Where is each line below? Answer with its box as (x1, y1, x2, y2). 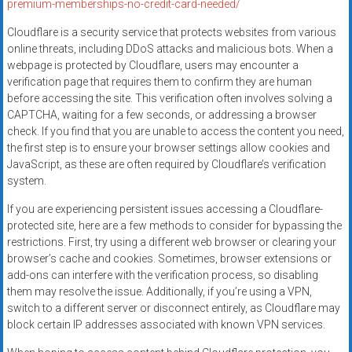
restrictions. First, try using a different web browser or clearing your (6, 235, 336, 248)
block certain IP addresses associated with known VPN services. (6, 317, 325, 331)
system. (6, 174, 46, 187)
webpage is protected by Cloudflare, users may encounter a (6, 58, 299, 71)
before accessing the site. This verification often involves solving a (6, 91, 332, 104)
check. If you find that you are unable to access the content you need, (6, 124, 344, 137)
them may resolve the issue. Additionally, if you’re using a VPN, (6, 284, 312, 298)
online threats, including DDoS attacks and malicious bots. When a (6, 42, 333, 55)
